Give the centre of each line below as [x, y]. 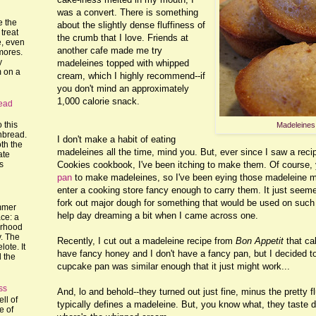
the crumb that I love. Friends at [123, 37]
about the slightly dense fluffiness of [131, 25]
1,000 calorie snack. [98, 101]
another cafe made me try [110, 50]
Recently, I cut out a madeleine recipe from [146, 241]
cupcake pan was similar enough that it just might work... [174, 266]
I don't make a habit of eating [116, 139]
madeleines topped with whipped [123, 63]
